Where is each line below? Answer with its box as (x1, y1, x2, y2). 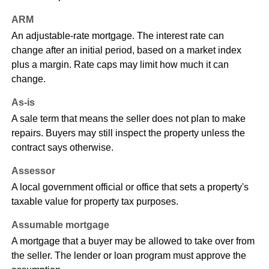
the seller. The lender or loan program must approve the (11, 250, 246, 261)
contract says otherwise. (11, 142, 113, 153)
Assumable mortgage (11, 220, 109, 231)
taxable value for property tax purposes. (11, 196, 178, 207)
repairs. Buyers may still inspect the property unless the (11, 128, 245, 139)
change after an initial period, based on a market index (11, 45, 241, 56)
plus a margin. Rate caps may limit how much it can (11, 59, 229, 70)
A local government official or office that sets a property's (11, 182, 249, 193)
